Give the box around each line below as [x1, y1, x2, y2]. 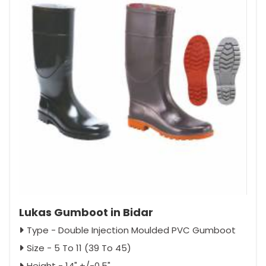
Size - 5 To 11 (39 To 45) [27, 242, 131, 255]
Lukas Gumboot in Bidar [19, 205, 153, 220]
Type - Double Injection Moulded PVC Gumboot [27, 224, 236, 237]
